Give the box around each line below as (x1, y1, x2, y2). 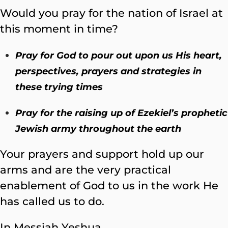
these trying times (15, 81, 103, 93)
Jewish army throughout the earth (15, 123, 181, 134)
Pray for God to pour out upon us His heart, (15, 49, 222, 61)
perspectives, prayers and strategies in (15, 65, 202, 77)
